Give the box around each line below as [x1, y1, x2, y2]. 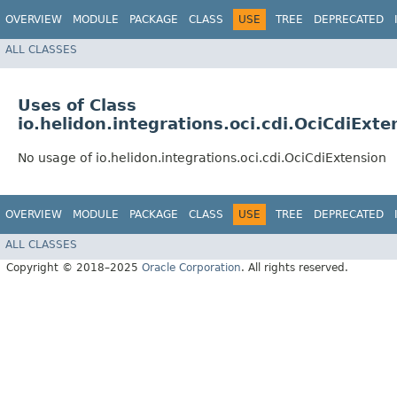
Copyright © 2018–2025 [6, 261, 142, 274]
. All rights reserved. [241, 261, 348, 274]
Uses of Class [18, 96, 136, 115]
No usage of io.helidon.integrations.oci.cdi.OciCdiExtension [18, 151, 386, 166]
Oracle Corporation [142, 261, 241, 274]
